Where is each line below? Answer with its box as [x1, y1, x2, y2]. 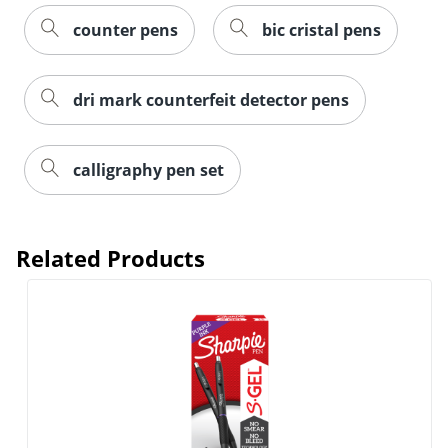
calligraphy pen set [73, 158, 224, 181]
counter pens [73, 18, 178, 41]
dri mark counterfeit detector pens [73, 88, 349, 111]
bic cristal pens [262, 18, 381, 41]
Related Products [16, 242, 205, 273]
